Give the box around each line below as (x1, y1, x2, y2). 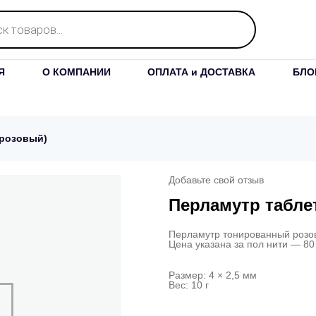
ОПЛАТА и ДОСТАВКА (147, 66, 256, 78)
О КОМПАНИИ (42, 66, 111, 78)
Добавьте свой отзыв (169, 174, 264, 186)
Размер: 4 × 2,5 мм (169, 269, 257, 281)
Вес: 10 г (169, 279, 209, 291)
